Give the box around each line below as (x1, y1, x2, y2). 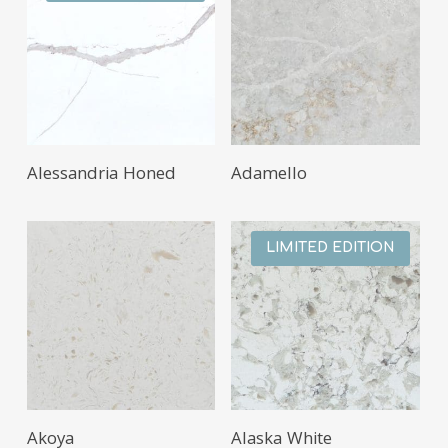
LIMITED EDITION (265, 240, 395, 256)
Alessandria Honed (26, 161, 176, 191)
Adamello (231, 161, 308, 191)
